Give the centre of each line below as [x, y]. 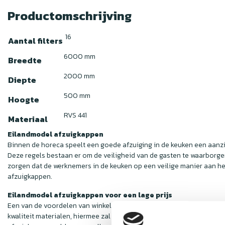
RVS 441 [75, 115]
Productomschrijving [70, 16]
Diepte [22, 80]
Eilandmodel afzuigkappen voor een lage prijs [90, 195]
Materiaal [28, 119]
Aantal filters [35, 40]
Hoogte [24, 99]
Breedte [25, 60]
